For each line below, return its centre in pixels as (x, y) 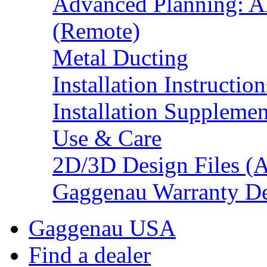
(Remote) (96, 31)
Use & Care (107, 138)
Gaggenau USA (102, 228)
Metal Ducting (120, 58)
